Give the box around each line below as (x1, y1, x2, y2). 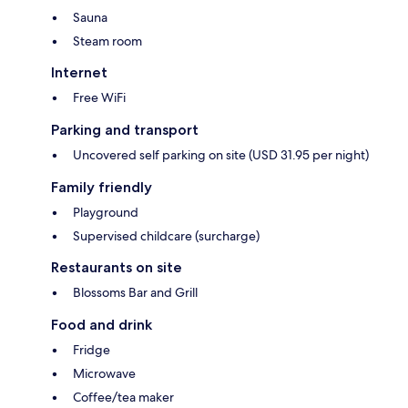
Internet (51, 64, 107, 82)
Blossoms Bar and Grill (73, 284, 198, 301)
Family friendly (51, 178, 152, 197)
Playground (73, 204, 138, 221)
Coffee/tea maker (73, 389, 174, 406)
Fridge (73, 342, 110, 359)
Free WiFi (73, 89, 126, 107)
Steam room (73, 33, 142, 50)
